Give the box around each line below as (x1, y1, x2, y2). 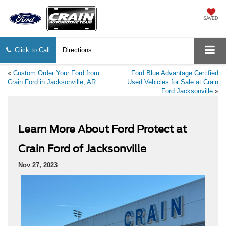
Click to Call (14, 46, 50, 54)
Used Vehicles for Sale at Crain (127, 78, 218, 86)
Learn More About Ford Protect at (18, 123, 187, 136)
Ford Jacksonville (161, 87, 213, 95)
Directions (62, 46, 92, 54)
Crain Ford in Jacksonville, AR (8, 78, 96, 86)
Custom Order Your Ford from (13, 69, 99, 77)
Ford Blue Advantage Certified (131, 69, 218, 77)
